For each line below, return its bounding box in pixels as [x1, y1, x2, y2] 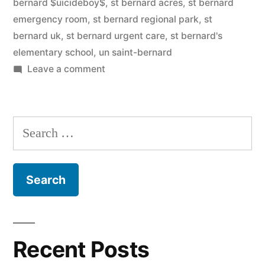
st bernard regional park [93, 14, 199, 25]
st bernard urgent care [66, 30, 165, 41]
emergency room [13, 14, 88, 25]
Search [12, 119, 48, 135]
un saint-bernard [99, 47, 172, 58]
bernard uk [13, 30, 61, 41]
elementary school [13, 47, 93, 58]
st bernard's [170, 30, 222, 41]
